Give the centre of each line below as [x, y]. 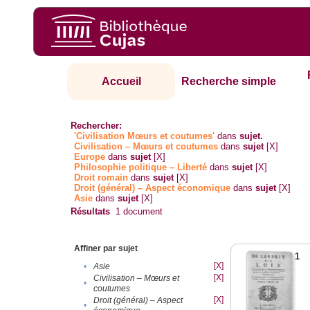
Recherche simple [229, 82]
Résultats [91, 212]
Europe [90, 157]
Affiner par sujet [106, 249]
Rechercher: [97, 126]
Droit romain [101, 178]
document [142, 212]
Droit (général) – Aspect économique [153, 188]
